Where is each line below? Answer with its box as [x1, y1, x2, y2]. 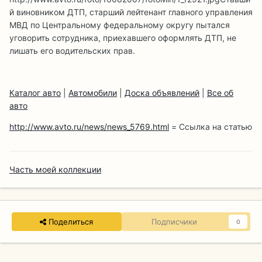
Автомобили [68, 88, 117, 98]
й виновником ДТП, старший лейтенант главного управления [9, 7, 253, 18]
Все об [207, 88, 233, 98]
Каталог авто [9, 88, 61, 98]
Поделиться [46, 217, 94, 227]
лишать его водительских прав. [9, 46, 135, 56]
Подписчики [151, 217, 197, 227]
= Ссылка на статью [169, 122, 252, 132]
